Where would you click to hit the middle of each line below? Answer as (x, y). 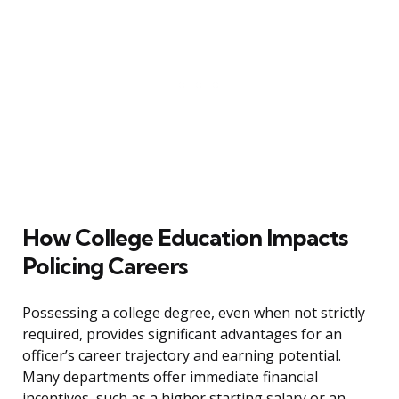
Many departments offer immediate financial (170, 377)
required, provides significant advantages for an (182, 334)
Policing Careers (105, 266)
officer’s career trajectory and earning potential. (182, 356)
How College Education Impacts (185, 238)
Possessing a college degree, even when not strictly (194, 313)
